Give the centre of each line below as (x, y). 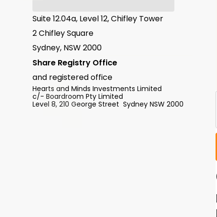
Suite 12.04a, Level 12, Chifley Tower (98, 19)
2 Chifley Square (63, 33)
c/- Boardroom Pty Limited (80, 96)
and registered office (73, 77)
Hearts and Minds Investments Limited (99, 89)
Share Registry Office (77, 63)
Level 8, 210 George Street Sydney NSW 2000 (108, 104)
